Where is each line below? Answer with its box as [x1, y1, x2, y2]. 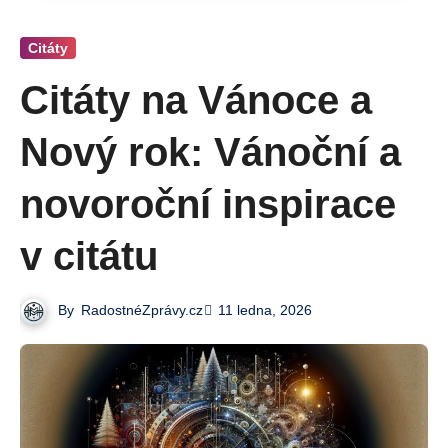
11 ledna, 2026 [218, 302, 313, 319]
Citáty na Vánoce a [20, 77, 372, 122]
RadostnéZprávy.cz [81, 301, 204, 318]
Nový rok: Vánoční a [20, 129, 401, 174]
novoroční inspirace [20, 181, 396, 226]
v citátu [20, 233, 158, 278]
